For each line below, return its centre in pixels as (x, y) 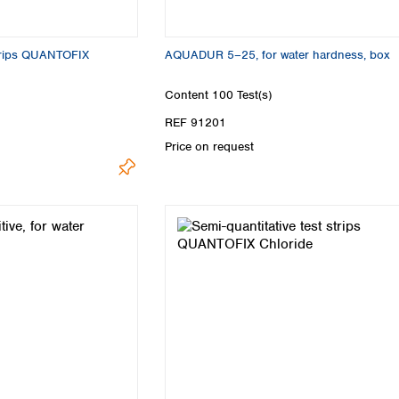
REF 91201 (195, 123)
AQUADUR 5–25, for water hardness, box (277, 54)
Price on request (209, 147)
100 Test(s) (242, 94)
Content (188, 94)
